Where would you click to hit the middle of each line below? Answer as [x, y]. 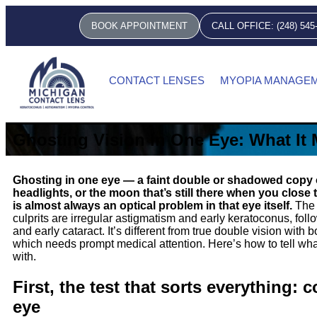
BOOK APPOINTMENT [139, 26]
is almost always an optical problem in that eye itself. [152, 205]
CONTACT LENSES [157, 80]
